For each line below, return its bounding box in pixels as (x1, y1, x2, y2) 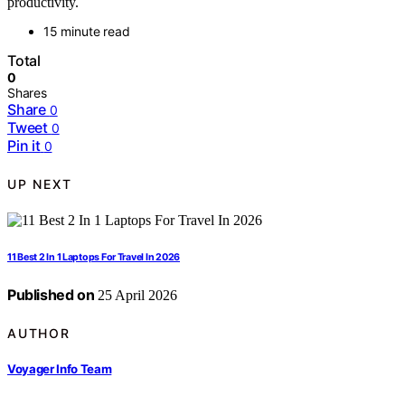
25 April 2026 (94, 287, 178, 304)
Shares (7, 85, 47, 101)
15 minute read (43, 24, 130, 40)
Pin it (7, 137, 41, 155)
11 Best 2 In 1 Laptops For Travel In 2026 (7, 251, 181, 264)
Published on (7, 286, 95, 305)
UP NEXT (7, 175, 72, 192)
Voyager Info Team (7, 361, 112, 376)
